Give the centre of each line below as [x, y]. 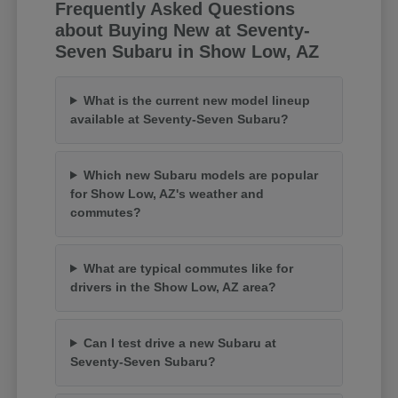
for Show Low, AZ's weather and [167, 193]
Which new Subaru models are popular [200, 175]
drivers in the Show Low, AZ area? [174, 287]
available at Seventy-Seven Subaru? [180, 119]
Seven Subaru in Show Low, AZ [187, 51]
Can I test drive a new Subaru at [179, 342]
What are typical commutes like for [188, 268]
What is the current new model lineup [196, 100]
